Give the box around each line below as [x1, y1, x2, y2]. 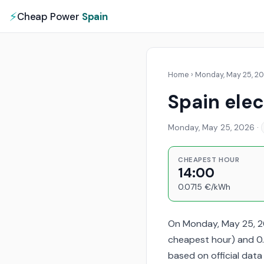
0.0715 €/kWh [178, 181, 230, 192]
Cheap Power [16, 9, 82, 23]
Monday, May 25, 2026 [168, 122, 255, 133]
